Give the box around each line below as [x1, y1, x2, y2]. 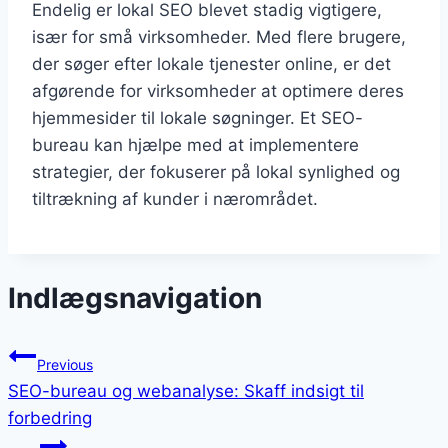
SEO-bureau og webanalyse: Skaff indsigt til [8, 381, 364, 402]
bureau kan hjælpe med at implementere [32, 134, 359, 155]
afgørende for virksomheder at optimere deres [32, 80, 404, 101]
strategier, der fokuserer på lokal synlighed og [32, 161, 400, 182]
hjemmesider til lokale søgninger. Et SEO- [32, 107, 363, 128]
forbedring [8, 408, 92, 429]
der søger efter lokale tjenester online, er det [32, 53, 391, 74]
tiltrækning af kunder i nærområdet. [32, 188, 318, 209]
